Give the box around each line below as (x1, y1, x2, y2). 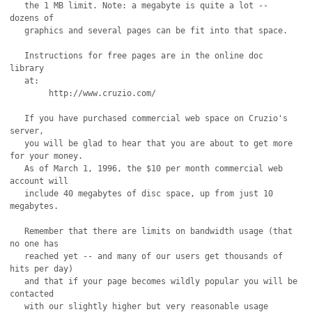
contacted (10, 289, 54, 299)
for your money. (10, 151, 84, 161)
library (10, 63, 45, 73)
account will (10, 176, 69, 186)
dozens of (10, 13, 54, 23)
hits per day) (10, 264, 74, 274)
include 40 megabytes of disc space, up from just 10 (10, 189, 25, 198)
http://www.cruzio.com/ (10, 88, 49, 98)
